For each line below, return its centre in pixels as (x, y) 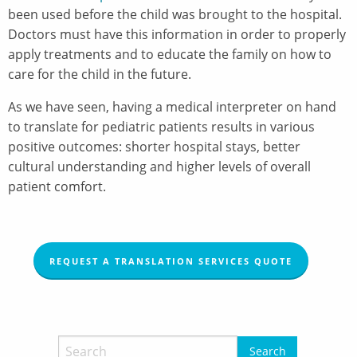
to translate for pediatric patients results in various (161, 126)
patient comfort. (57, 186)
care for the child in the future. (100, 74)
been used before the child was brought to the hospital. (175, 14)
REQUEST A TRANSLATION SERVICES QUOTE (171, 261)
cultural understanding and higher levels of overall (159, 166)
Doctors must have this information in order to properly (177, 34)
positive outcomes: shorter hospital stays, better (154, 146)
